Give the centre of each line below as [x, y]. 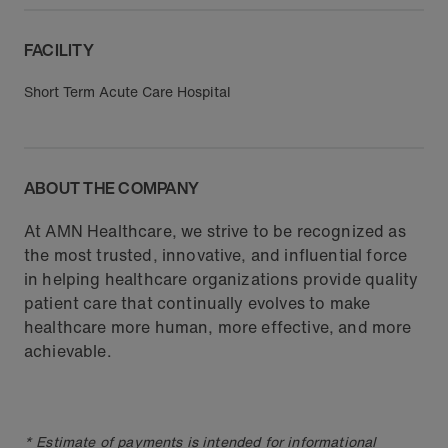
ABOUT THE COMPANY [112, 188]
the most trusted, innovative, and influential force [216, 255]
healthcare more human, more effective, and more [218, 327]
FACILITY [59, 50]
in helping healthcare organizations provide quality [221, 279]
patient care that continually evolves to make [197, 303]
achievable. [68, 351]
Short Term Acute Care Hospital [127, 91]
